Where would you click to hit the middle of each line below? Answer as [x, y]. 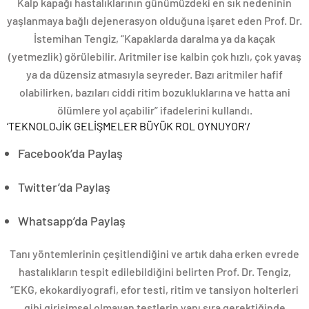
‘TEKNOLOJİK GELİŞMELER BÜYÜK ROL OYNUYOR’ [127, 126]
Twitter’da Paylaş [64, 187]
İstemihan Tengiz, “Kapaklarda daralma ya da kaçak [154, 38]
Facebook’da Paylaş [70, 153]
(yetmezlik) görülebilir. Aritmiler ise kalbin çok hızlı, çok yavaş [154, 56]
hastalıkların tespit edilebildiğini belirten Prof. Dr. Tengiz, [154, 271]
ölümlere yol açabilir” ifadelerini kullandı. [154, 110]
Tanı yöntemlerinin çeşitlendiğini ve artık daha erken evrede [154, 253]
